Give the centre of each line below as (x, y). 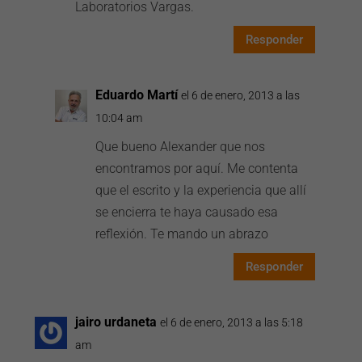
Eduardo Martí (137, 95)
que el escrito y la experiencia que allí (201, 190)
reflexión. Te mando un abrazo (182, 234)
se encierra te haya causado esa (187, 212)
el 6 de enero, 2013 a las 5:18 (232, 322)
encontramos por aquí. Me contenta (197, 168)
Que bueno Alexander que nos (181, 147)
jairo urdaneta (116, 322)
